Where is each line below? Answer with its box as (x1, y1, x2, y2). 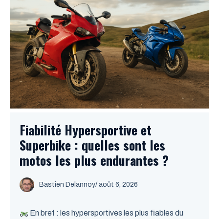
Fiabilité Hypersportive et (20, 120, 152, 139)
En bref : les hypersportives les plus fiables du (28, 209, 184, 217)
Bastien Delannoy (39, 181, 95, 188)
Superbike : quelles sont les (20, 135, 165, 154)
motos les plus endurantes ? (20, 151, 169, 170)
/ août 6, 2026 (95, 181, 138, 188)
